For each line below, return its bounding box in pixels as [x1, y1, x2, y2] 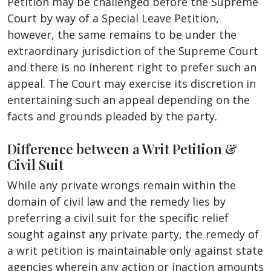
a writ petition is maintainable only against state [7, 243, 263, 258]
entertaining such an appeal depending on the [7, 92, 250, 107]
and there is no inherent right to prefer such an [7, 59, 256, 74]
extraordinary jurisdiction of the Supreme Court [7, 43, 258, 58]
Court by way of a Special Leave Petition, [7, 10, 219, 25]
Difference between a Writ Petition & [7, 139, 237, 158]
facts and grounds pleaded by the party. [7, 108, 217, 123]
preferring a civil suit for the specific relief [7, 210, 229, 225]
